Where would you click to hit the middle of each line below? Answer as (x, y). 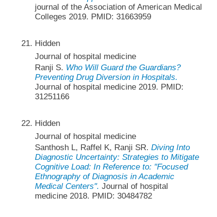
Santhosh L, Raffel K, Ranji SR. (93, 148)
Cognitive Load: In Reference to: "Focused (111, 167)
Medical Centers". (67, 186)
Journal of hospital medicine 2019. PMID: (109, 87)
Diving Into (170, 148)
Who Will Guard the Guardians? (123, 67)
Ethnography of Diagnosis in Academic (104, 177)
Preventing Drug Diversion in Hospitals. (106, 77)
